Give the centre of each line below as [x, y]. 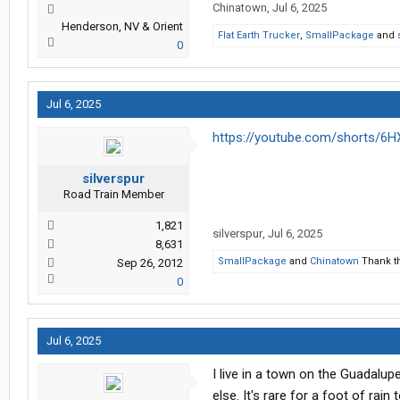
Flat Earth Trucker [259, 36]
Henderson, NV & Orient [122, 27]
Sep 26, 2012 [150, 263]
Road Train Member [113, 195]
